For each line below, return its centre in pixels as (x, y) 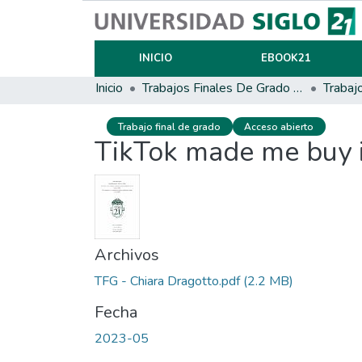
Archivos (127, 255)
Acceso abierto (279, 126)
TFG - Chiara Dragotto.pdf (167, 282)
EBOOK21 (286, 58)
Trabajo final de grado (170, 126)
